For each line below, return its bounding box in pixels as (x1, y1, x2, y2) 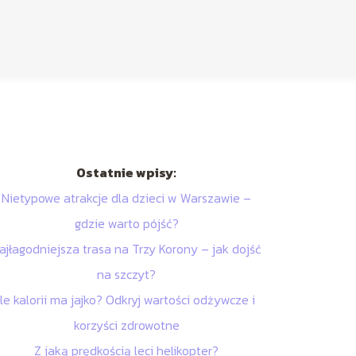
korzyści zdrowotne (73, 315, 180, 335)
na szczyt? (97, 265, 157, 284)
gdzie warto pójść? (74, 214, 179, 234)
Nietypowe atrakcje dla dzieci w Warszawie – (2, 188, 252, 208)
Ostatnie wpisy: (76, 163, 177, 183)
